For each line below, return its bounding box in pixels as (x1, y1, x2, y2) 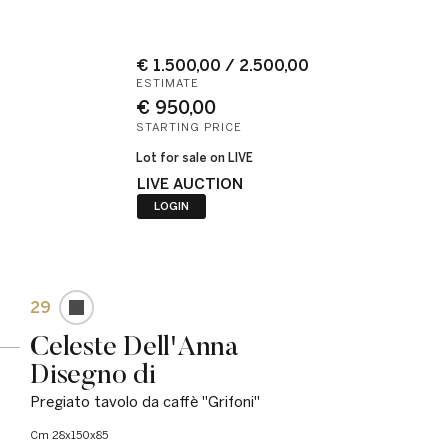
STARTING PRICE (135, 121, 242, 134)
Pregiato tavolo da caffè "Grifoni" (30, 393, 260, 411)
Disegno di (30, 356, 156, 391)
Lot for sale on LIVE (135, 151, 253, 165)
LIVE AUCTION (136, 174, 243, 193)
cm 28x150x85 (38, 429, 108, 442)
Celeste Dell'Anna (30, 328, 239, 363)
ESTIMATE (135, 77, 199, 90)
